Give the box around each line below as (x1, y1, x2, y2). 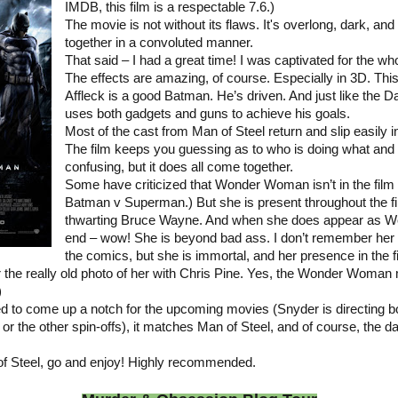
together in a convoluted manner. (64, 36, 253, 51)
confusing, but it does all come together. (64, 160, 293, 175)
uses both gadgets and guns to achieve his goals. (64, 107, 350, 122)
